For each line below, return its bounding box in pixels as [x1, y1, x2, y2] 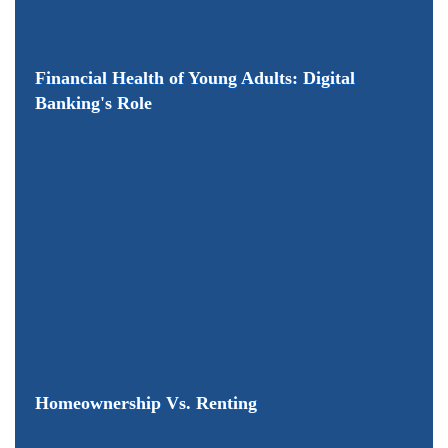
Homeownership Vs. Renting [35, 393, 257, 414]
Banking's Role [35, 93, 152, 114]
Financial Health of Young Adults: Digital [35, 68, 355, 89]
